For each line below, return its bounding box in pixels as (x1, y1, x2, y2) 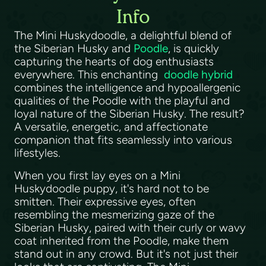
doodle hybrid (161, 68, 233, 81)
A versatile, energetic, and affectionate (14, 120, 208, 134)
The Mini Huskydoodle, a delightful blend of (14, 28, 232, 42)
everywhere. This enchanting (14, 68, 161, 81)
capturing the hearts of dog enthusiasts (14, 55, 214, 68)
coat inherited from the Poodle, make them (14, 234, 229, 248)
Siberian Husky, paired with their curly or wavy (14, 221, 246, 235)
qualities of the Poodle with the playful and (14, 94, 230, 107)
